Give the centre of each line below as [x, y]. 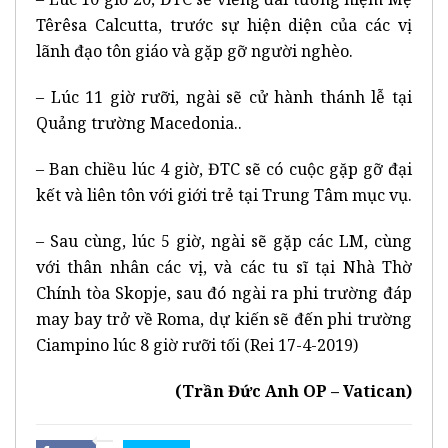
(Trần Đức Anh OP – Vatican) [293, 390]
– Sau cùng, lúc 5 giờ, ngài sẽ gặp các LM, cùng [224, 240]
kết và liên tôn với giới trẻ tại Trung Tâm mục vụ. [224, 194]
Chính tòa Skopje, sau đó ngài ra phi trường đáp [224, 292]
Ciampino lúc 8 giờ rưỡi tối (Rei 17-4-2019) [197, 344]
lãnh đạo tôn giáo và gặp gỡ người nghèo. [194, 50]
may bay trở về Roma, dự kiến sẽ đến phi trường [224, 318]
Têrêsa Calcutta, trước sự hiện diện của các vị [224, 24]
